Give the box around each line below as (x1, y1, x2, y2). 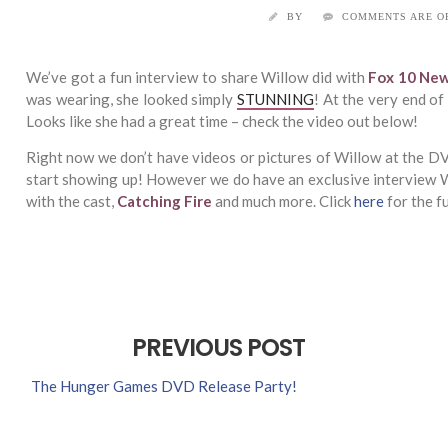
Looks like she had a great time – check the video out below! (26, 112, 418, 130)
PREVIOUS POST (132, 331, 306, 364)
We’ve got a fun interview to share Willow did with (26, 68, 369, 86)
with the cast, (26, 192, 117, 210)
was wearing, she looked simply (26, 90, 238, 108)
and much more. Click (212, 192, 354, 210)
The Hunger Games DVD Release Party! (31, 377, 297, 395)
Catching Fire (117, 192, 212, 210)
